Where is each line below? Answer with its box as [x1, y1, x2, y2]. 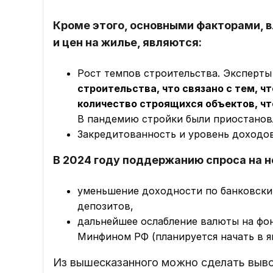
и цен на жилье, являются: [53, 36, 202, 49]
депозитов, [77, 200, 133, 213]
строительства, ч [77, 82, 168, 95]
